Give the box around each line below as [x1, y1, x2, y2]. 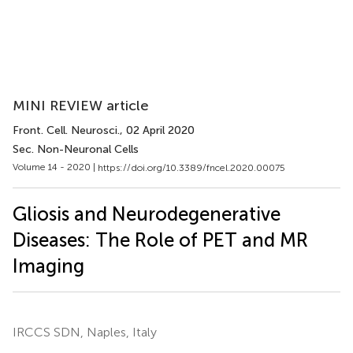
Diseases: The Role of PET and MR [13, 228, 308, 251]
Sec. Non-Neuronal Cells [13, 143, 139, 156]
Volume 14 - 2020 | [13, 162, 98, 173]
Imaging [13, 254, 84, 277]
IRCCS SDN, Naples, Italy [13, 324, 157, 340]
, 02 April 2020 [120, 124, 195, 137]
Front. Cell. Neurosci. [13, 124, 120, 137]
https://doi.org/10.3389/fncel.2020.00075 [98, 162, 285, 173]
